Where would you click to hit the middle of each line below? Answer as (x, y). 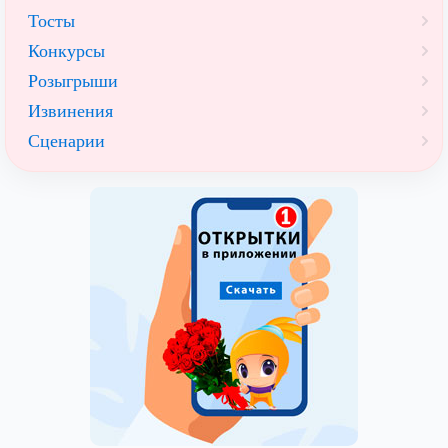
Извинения (70, 111)
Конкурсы (66, 51)
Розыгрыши (73, 81)
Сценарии (66, 141)
